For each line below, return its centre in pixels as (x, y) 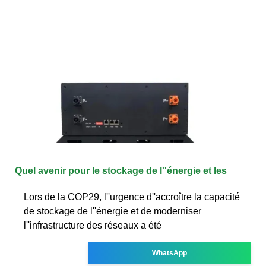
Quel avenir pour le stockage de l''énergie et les (121, 170)
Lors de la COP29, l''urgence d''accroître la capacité (132, 197)
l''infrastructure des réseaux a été (93, 225)
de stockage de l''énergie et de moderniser (113, 211)
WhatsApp (170, 253)
